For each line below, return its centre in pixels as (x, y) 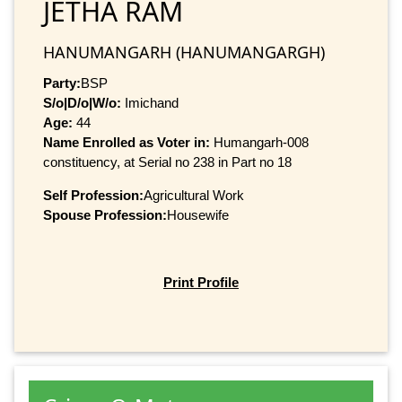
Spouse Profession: (105, 214)
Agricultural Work (194, 195)
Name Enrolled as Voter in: (128, 142)
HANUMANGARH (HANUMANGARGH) (184, 52)
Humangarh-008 (261, 142)
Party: (62, 83)
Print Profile (201, 283)
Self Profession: (93, 195)
